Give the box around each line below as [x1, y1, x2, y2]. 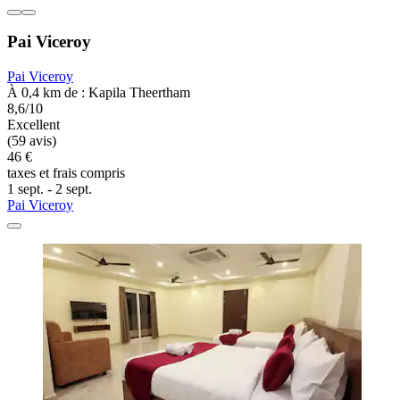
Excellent [7, 117, 60, 133]
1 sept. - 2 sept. [7, 181, 92, 197]
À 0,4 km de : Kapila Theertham [7, 85, 190, 101]
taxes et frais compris [7, 165, 125, 181]
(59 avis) [7, 133, 56, 149]
